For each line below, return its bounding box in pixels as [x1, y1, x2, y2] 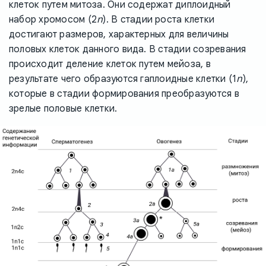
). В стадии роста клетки [103, 13, 215, 26]
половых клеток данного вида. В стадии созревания [9, 43, 246, 55]
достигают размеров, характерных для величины [9, 28, 229, 40]
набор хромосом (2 [9, 13, 97, 26]
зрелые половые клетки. [9, 102, 118, 115]
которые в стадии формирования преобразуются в [9, 87, 239, 100]
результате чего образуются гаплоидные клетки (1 [9, 72, 237, 85]
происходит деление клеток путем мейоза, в [9, 58, 211, 70]
